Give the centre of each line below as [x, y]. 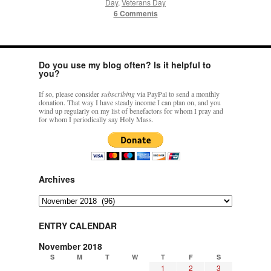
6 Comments [135, 14]
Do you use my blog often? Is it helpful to [125, 65]
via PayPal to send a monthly [177, 94]
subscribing [118, 94]
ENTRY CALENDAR [78, 226]
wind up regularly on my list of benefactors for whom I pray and [131, 111]
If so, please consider [70, 94]
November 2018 [70, 247]
